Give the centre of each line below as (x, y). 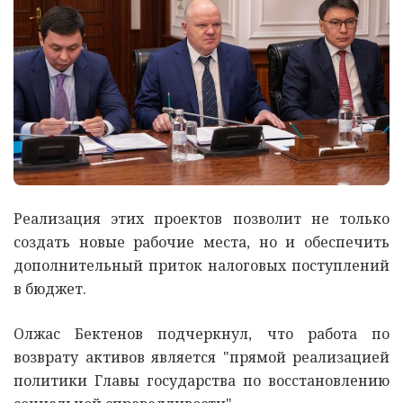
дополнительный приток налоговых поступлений (201, 266)
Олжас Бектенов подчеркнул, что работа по (201, 334)
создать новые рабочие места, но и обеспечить (201, 242)
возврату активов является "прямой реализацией (201, 358)
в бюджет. (50, 289)
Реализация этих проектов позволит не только (201, 219)
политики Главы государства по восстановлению (201, 381)
